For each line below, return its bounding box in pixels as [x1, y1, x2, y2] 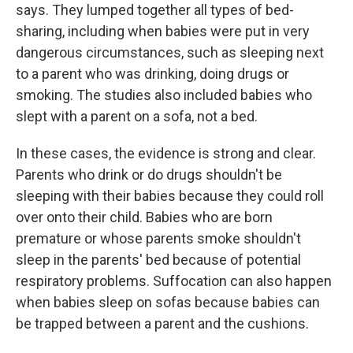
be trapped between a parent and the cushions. [16, 314, 309, 332]
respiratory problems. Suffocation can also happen [16, 272, 332, 289]
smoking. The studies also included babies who [16, 86, 312, 103]
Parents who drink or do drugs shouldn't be [16, 165, 282, 183]
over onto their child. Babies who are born [16, 208, 273, 225]
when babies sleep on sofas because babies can [16, 293, 320, 310]
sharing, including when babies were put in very [16, 22, 310, 39]
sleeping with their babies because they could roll [16, 187, 324, 204]
